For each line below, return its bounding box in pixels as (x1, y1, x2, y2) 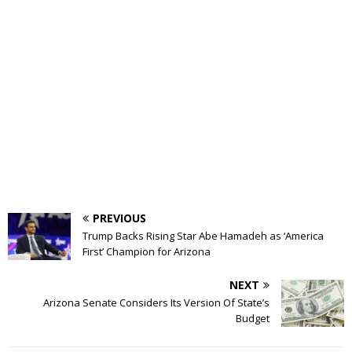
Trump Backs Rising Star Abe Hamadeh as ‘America (82, 228, 324, 243)
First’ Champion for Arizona (82, 244, 211, 258)
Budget (236, 310, 269, 325)
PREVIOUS (93, 210, 146, 225)
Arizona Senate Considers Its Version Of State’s (43, 295, 269, 310)
